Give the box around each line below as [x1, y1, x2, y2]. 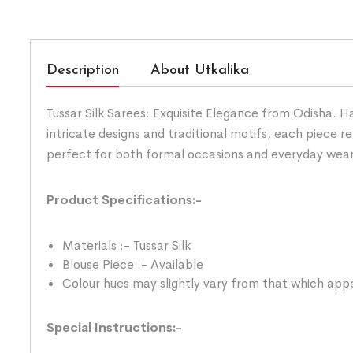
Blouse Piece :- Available [62, 255, 203, 273]
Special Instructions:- [46, 318, 182, 336]
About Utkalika [150, 62, 249, 78]
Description [46, 62, 119, 78]
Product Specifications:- [46, 191, 202, 208]
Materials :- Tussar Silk [62, 236, 191, 254]
